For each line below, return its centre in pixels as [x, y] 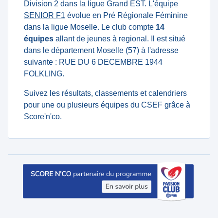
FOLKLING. [44, 74]
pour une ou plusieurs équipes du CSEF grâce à [107, 105]
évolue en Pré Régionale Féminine [127, 15]
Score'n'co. [43, 117]
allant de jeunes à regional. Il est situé [119, 39]
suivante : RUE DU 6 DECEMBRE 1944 [93, 62]
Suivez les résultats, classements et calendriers [105, 93]
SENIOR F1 [45, 15]
